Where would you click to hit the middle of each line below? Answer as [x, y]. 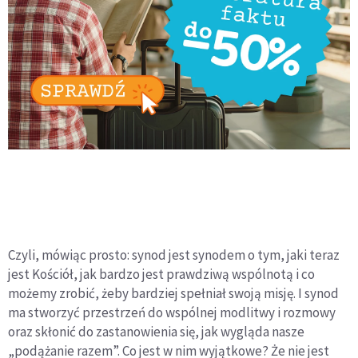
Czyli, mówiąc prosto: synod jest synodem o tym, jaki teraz [174, 255]
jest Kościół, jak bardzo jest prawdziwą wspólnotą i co [161, 274]
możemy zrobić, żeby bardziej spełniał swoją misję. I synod [173, 294]
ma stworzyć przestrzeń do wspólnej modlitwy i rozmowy [172, 313]
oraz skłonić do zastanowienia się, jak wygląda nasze [156, 332]
